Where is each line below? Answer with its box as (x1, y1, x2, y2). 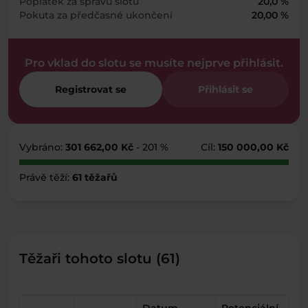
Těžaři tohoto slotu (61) (19, 250, 180, 267)
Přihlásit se (198, 83, 253, 96)
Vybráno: (19, 141, 65, 153)
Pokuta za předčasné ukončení (19, 9, 173, 21)
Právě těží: (19, 171, 72, 184)
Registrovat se (55, 83, 126, 96)
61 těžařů (72, 171, 118, 184)
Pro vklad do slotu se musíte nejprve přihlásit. (25, 56, 283, 69)
